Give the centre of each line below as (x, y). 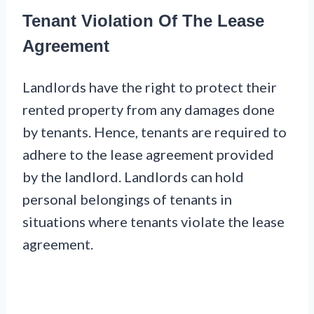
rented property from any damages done (149, 110)
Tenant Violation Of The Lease (143, 21)
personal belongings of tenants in (127, 199)
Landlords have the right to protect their (150, 87)
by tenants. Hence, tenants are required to (155, 132)
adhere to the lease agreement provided (148, 155)
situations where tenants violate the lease (153, 222)
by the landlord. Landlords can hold (133, 177)
